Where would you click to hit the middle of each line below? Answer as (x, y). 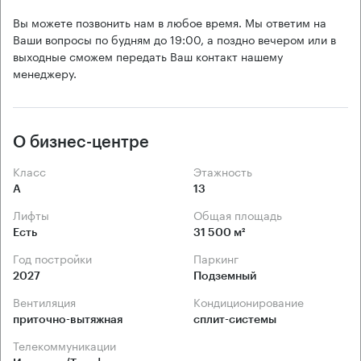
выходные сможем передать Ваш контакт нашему (148, 55)
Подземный (225, 276)
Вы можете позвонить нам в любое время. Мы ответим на (170, 21)
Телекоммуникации (67, 344)
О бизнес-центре (81, 142)
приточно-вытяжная (68, 320)
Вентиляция (48, 301)
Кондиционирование (252, 301)
